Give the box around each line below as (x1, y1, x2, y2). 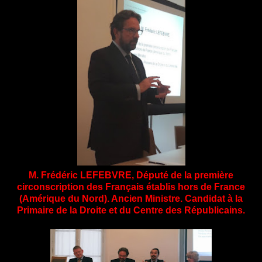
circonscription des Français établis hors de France (17, 181, 245, 192)
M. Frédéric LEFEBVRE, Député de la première (29, 170, 233, 180)
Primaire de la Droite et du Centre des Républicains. (17, 205, 245, 215)
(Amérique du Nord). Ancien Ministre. (19, 193, 185, 204)
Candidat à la (185, 193, 243, 204)
